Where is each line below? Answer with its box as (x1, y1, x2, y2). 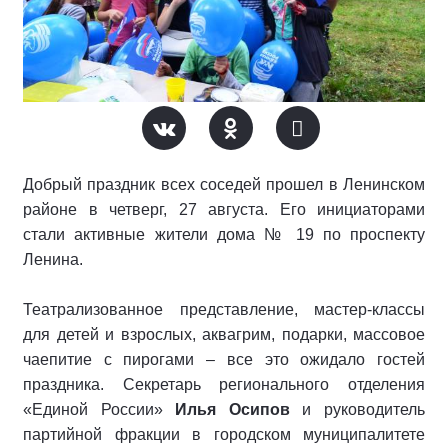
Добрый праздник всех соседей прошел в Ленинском (23, 175, 425, 193)
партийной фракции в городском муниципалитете (23, 425, 425, 443)
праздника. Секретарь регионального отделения (23, 375, 425, 393)
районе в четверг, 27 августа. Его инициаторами (23, 200, 425, 218)
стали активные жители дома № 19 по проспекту (23, 225, 425, 243)
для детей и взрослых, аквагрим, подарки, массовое (23, 325, 425, 343)
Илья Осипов (175, 400, 290, 418)
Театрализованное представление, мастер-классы (23, 300, 425, 318)
